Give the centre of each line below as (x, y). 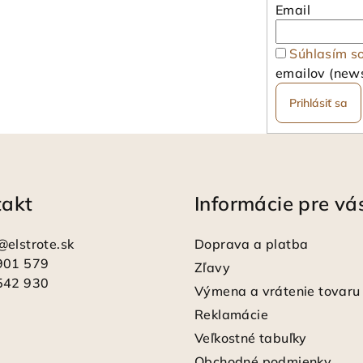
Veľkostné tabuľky (251, 337)
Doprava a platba (252, 243)
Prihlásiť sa (318, 102)
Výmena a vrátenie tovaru (278, 290)
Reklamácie (231, 314)
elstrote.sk (41, 243)
